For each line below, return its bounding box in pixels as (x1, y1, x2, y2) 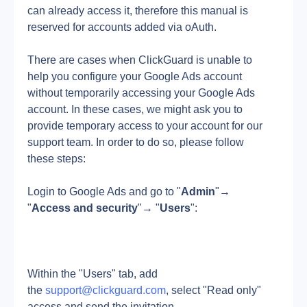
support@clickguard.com (45, 284, 166, 296)
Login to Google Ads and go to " (27, 186, 181, 197)
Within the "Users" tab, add (27, 268, 158, 280)
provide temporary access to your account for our (27, 120, 262, 132)
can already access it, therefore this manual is (27, 5, 248, 16)
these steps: (27, 153, 86, 164)
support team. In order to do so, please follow (27, 136, 244, 148)
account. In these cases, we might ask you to (27, 103, 243, 115)
